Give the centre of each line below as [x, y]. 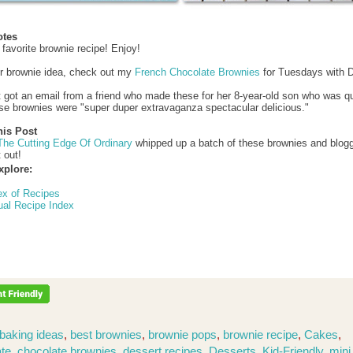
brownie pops [182, 335]
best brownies [106, 335]
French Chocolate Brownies [197, 72]
